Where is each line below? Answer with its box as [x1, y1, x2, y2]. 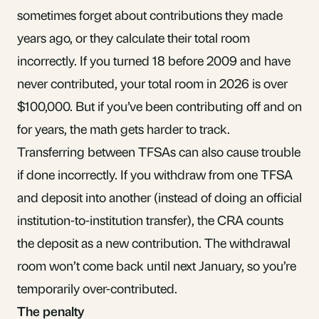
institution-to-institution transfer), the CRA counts [17, 211, 283, 228]
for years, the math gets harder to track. [17, 120, 230, 137]
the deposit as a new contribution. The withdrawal [17, 234, 291, 251]
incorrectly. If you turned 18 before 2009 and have [17, 51, 291, 68]
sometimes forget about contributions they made [17, 6, 283, 23]
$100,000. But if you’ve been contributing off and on [17, 97, 302, 114]
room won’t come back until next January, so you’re [17, 256, 296, 273]
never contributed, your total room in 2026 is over [17, 74, 288, 91]
